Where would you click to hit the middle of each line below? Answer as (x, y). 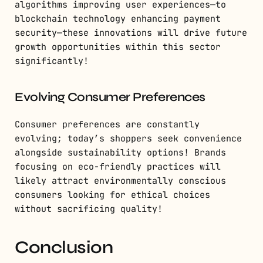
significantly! (52, 61)
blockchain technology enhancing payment (118, 18)
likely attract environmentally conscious (120, 181)
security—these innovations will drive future (131, 33)
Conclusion (64, 247)
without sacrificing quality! (89, 209)
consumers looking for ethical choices (112, 195)
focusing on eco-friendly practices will (118, 166)
